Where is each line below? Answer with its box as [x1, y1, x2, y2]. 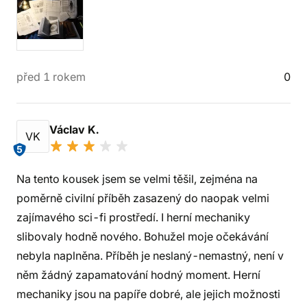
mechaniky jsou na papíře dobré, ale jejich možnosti [16, 287, 280, 301]
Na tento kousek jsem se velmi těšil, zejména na [16, 172, 258, 186]
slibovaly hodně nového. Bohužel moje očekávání [16, 230, 269, 243]
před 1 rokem [16, 70, 86, 84]
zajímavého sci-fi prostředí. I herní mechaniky [16, 210, 250, 224]
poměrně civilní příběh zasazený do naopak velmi [16, 191, 269, 205]
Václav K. [49, 123, 101, 136]
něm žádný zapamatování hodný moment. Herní [16, 268, 260, 282]
